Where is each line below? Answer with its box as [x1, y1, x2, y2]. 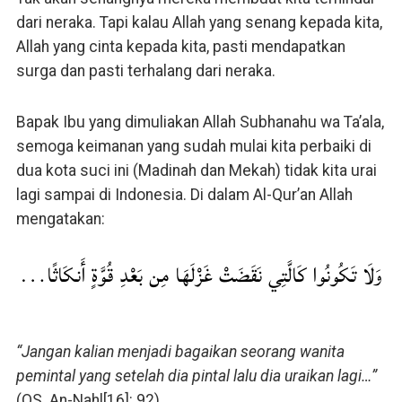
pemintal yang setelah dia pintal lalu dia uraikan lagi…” [15, 366, 377, 385]
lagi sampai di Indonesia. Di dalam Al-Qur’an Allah [15, 185, 353, 204]
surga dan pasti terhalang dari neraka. [15, 61, 275, 80]
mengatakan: [15, 209, 105, 228]
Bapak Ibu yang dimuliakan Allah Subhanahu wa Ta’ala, [15, 112, 384, 131]
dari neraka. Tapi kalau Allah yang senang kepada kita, [15, 13, 382, 31]
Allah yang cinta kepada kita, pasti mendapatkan [15, 37, 345, 56]
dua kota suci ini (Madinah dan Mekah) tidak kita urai [15, 161, 377, 179]
